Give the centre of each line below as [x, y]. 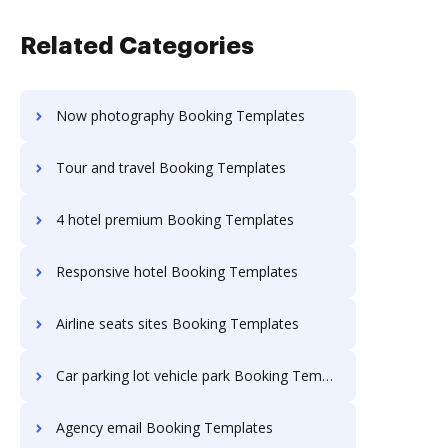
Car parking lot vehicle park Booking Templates [189, 375]
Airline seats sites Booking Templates [177, 323]
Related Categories [137, 46]
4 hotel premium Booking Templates [175, 219]
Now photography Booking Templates [180, 115]
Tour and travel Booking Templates [171, 167]
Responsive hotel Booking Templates [177, 271]
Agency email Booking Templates [164, 427]
